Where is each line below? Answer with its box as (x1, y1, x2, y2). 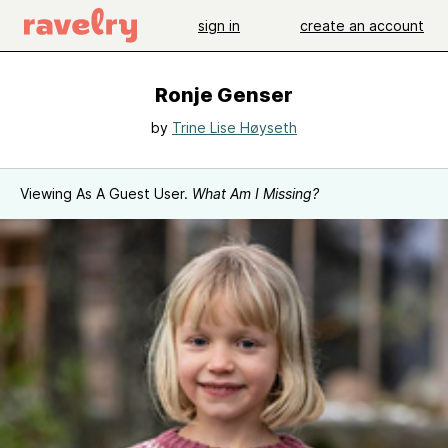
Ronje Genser (155, 83, 293, 107)
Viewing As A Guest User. (20, 185, 192, 202)
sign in (198, 16, 240, 34)
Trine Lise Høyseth (172, 119, 297, 136)
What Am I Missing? (192, 185, 319, 202)
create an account (300, 16, 424, 34)
